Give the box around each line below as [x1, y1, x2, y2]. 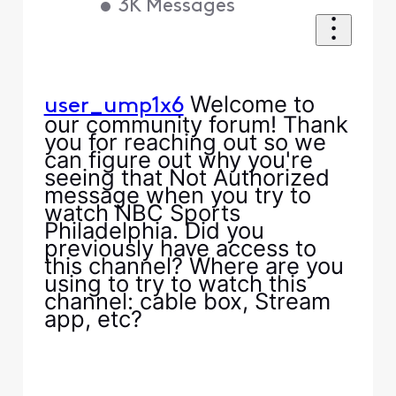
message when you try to [43, 181, 311, 209]
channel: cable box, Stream [43, 287, 331, 316]
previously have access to [43, 234, 316, 263]
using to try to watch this [43, 270, 307, 298]
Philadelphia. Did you [43, 217, 264, 245]
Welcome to [183, 90, 315, 118]
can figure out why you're [43, 146, 313, 174]
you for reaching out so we [43, 128, 326, 156]
